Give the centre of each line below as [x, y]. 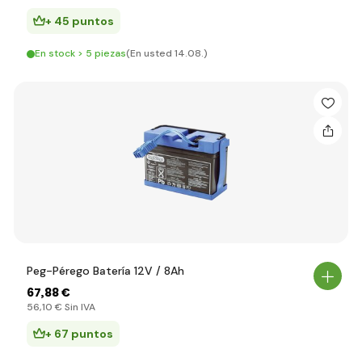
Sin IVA [79, 307]
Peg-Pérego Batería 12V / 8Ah [105, 271]
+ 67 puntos [79, 334]
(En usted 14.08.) [167, 53]
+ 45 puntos [80, 21]
